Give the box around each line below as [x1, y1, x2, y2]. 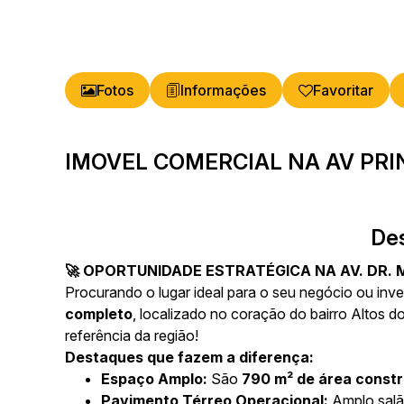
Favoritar [313, 81, 373, 99]
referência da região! [65, 326, 198, 344]
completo [65, 305, 133, 323]
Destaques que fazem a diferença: [65, 348, 314, 366]
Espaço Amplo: [101, 370, 207, 388]
